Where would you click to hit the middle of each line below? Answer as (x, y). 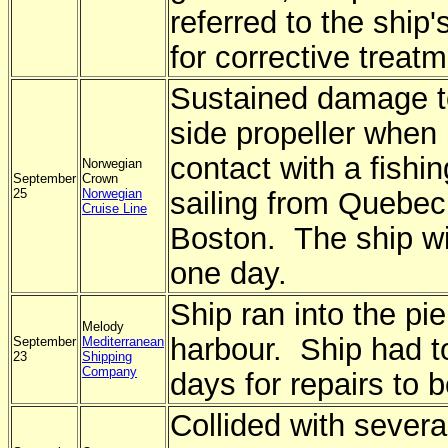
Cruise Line (114, 208)
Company (109, 371)
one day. (228, 273)
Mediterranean (123, 341)
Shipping (107, 356)
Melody (103, 326)
